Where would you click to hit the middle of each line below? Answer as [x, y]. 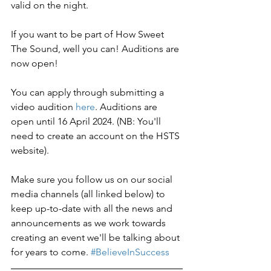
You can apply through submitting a [89, 92]
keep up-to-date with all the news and [93, 208]
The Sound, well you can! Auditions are [96, 48]
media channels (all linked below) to [89, 194]
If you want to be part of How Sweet [89, 34]
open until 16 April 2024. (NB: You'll [87, 121]
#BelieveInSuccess [130, 252]
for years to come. [51, 252]
